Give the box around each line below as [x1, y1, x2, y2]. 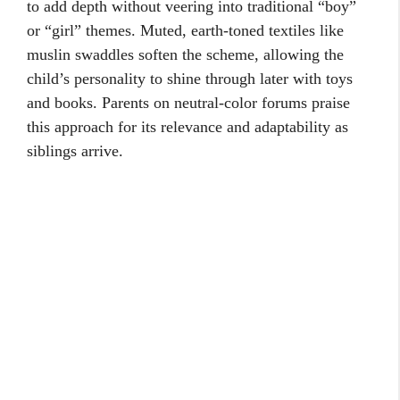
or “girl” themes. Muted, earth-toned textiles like [27, 21, 344, 40]
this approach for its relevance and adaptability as [27, 118, 348, 137]
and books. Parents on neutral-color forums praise [27, 94, 350, 112]
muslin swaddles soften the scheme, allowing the [27, 46, 344, 64]
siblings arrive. [27, 142, 123, 161]
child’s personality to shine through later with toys [27, 70, 353, 88]
